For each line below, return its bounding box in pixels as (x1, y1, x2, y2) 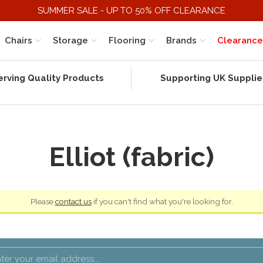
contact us (55, 197, 92, 207)
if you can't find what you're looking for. (91, 197, 233, 207)
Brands (166, 35, 197, 46)
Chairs (5, 35, 32, 46)
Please (30, 197, 55, 207)
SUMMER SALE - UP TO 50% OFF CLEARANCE (38, 5, 225, 16)
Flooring (109, 35, 146, 46)
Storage (53, 35, 88, 46)
